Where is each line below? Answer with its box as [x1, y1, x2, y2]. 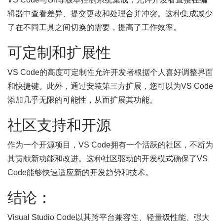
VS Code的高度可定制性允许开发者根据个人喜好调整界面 [7, 68, 213, 76]
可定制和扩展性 [7, 44, 111, 61]
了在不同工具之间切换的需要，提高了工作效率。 [7, 23, 181, 32]
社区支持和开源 [7, 117, 111, 133]
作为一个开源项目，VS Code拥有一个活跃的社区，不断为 [7, 141, 213, 149]
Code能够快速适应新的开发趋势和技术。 [7, 168, 153, 177]
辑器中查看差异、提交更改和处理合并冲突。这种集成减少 [7, 9, 213, 18]
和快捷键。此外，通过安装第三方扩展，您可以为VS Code [7, 82, 213, 90]
